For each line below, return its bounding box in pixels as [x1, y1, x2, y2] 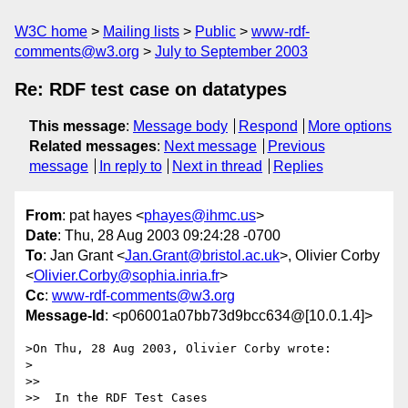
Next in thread [172, 158, 263, 174]
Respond [238, 118, 298, 134]
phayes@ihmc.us [144, 208, 256, 224]
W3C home [15, 24, 87, 39]
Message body [133, 118, 228, 134]
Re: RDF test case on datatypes [15, 79, 287, 99]
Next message [164, 138, 257, 154]
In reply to [98, 158, 162, 174]
